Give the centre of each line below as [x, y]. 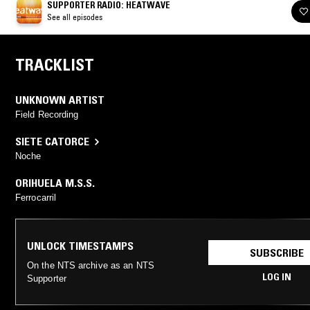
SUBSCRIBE [276, 253]
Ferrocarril [36, 198]
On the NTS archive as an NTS [91, 266]
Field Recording [47, 115]
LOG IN [276, 277]
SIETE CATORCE [52, 142]
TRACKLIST [55, 65]
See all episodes [75, 17]
